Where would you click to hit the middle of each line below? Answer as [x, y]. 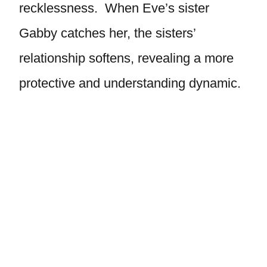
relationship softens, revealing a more [126, 58]
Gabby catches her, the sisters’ [107, 33]
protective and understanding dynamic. [130, 83]
